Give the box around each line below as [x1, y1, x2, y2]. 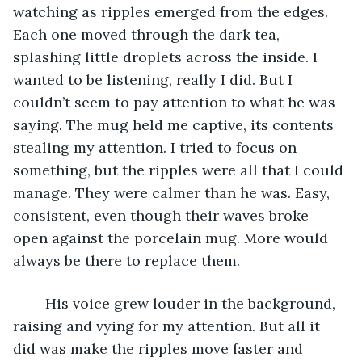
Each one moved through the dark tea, [13, 24, 284, 44]
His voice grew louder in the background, [29, 293, 45, 313]
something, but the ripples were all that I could [13, 160, 347, 179]
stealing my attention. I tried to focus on [13, 137, 301, 157]
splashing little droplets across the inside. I [13, 47, 322, 66]
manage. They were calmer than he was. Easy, [13, 183, 334, 202]
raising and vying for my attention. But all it [13, 316, 324, 335]
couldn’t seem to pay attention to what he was [13, 92, 339, 112]
